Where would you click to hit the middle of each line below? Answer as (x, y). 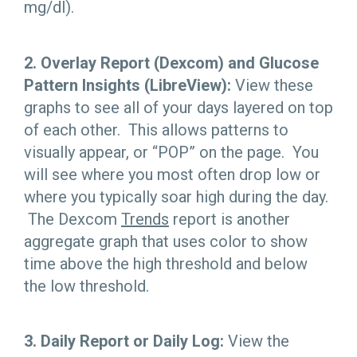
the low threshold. (86, 286)
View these (272, 85)
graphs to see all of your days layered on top (178, 107)
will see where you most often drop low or (172, 174)
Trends (145, 219)
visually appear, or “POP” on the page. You (171, 152)
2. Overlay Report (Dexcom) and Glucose (171, 63)
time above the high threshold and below (166, 263)
